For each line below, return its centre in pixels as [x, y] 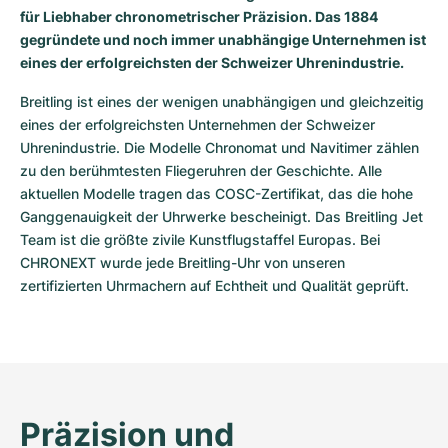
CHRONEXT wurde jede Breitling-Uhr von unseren [182, 262]
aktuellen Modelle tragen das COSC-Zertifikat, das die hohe [216, 193]
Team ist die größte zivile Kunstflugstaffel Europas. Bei [200, 239]
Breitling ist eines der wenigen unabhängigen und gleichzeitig [222, 101]
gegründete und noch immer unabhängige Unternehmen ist [223, 39]
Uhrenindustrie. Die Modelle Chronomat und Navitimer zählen [219, 147]
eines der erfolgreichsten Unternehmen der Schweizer [197, 124]
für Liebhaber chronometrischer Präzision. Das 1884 [199, 16]
